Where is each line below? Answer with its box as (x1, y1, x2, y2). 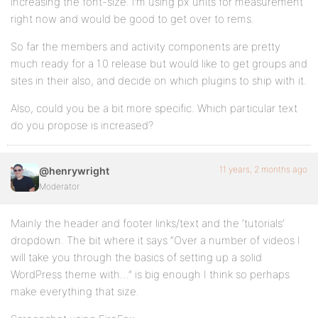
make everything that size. (11, 285, 139, 298)
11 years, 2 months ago (219, 164, 307, 175)
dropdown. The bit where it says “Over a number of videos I (11, 234, 300, 247)
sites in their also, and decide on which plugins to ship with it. (11, 74, 307, 87)
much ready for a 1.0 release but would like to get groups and (11, 57, 307, 70)
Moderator (39, 181, 79, 192)
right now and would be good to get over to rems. (11, 12, 254, 26)
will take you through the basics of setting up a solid (11, 251, 262, 264)
